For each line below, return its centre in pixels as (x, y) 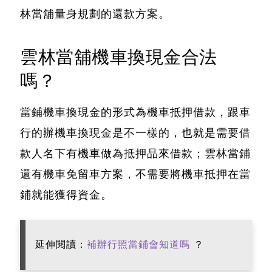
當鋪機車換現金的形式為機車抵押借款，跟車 (135, 113)
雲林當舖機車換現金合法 (119, 58)
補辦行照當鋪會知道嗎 (138, 245)
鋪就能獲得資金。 (66, 195)
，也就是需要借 (210, 133)
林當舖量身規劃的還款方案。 (95, 14)
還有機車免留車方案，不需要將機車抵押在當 (135, 175)
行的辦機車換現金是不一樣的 (95, 133)
